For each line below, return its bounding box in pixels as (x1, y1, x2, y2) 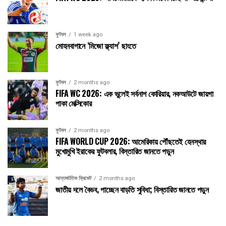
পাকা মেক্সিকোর (55, 96, 92, 109)
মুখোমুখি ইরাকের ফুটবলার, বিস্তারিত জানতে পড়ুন (55, 144, 174, 157)
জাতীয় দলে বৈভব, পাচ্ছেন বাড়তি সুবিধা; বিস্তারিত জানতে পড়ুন (55, 183, 209, 195)
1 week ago (74, 31, 102, 38)
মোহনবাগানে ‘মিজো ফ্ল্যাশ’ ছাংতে (55, 39, 136, 51)
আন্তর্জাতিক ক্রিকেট (55, 175, 91, 182)
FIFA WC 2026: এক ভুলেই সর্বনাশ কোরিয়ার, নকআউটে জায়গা (55, 87, 213, 99)
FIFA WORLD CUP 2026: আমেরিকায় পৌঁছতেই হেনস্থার (55, 135, 206, 147)
